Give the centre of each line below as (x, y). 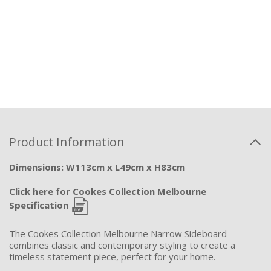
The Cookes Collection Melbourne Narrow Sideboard (118, 233)
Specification (39, 205)
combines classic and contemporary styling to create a (122, 245)
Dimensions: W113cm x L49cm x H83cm (97, 167)
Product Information (67, 142)
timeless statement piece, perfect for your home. (112, 256)
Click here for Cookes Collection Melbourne (108, 191)
